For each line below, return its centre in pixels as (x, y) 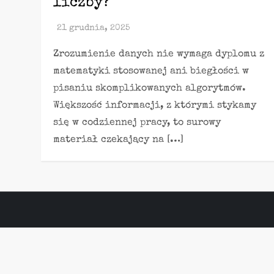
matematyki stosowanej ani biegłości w (151, 72)
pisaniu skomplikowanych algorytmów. (150, 89)
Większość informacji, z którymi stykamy (155, 106)
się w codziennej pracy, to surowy (137, 123)
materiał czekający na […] (119, 140)
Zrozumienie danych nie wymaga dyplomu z (159, 54)
